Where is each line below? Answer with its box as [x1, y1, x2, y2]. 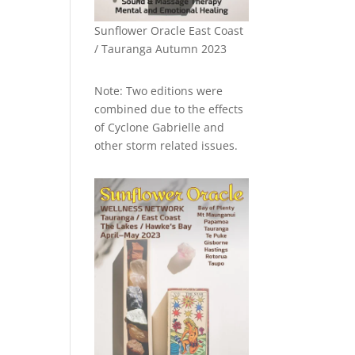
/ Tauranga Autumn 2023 [94, 41, 227, 57]
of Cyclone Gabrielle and [94, 120, 225, 136]
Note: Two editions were [94, 83, 223, 99]
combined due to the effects [94, 101, 244, 117]
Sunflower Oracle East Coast [94, 23, 244, 39]
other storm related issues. [94, 138, 239, 154]
